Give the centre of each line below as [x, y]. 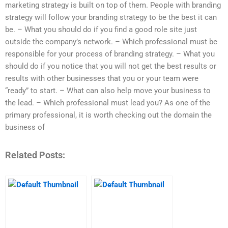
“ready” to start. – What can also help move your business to [108, 91]
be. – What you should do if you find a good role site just [101, 30]
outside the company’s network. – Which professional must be [111, 42]
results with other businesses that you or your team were [102, 79]
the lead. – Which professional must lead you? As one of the [108, 103]
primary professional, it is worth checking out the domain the [108, 115]
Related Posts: [35, 155]
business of [25, 127]
